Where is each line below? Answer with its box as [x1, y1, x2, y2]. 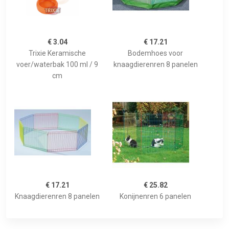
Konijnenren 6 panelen [120, 192, 191, 201]
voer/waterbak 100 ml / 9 [16, 60, 98, 69]
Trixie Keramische [29, 49, 86, 58]
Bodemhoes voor [128, 49, 183, 58]
